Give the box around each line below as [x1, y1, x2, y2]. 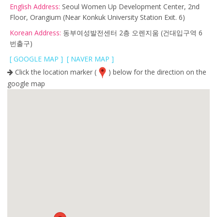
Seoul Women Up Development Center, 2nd [60, 1, 200, 11]
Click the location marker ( [13, 67, 96, 77]
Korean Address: [10, 28, 61, 37]
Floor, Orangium [10, 12, 63, 22]
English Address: [10, 1, 60, 11]
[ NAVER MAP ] [67, 54, 114, 63]
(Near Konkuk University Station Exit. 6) [63, 12, 185, 22]
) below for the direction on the [108, 67, 206, 77]
